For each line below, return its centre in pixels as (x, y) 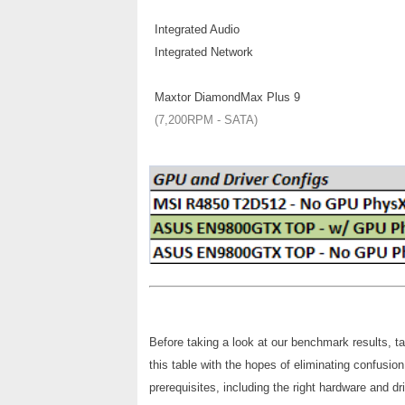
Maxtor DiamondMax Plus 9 (227, 98)
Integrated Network (204, 52)
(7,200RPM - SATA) (206, 120)
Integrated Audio (197, 30)
